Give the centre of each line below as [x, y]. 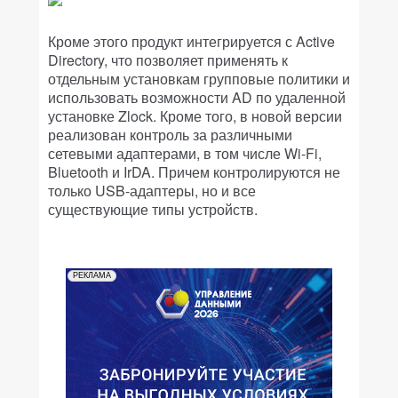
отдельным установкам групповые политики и [199, 79]
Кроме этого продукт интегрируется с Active [191, 41]
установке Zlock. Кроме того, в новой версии [195, 116]
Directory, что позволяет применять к [168, 60]
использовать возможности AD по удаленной [197, 97]
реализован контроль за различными [170, 135]
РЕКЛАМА [92, 275]
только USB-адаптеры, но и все [152, 191]
